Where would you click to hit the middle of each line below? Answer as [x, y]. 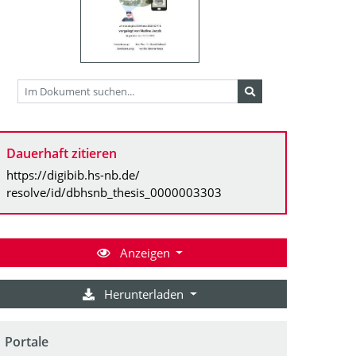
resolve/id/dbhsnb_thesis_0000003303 [114, 192]
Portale [27, 341]
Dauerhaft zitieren [62, 153]
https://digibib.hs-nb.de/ [73, 174]
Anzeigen [145, 252]
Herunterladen [144, 294]
